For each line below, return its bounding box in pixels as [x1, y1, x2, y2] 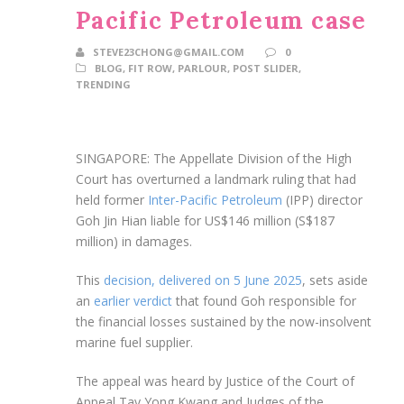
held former [76, 190, 144, 208]
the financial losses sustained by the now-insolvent [76, 312, 372, 330]
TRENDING [76, 77, 131, 91]
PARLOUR [178, 60, 227, 75]
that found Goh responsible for [172, 291, 356, 309]
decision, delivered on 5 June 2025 [104, 271, 302, 289]
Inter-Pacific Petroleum [144, 190, 282, 208]
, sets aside [302, 271, 368, 289]
